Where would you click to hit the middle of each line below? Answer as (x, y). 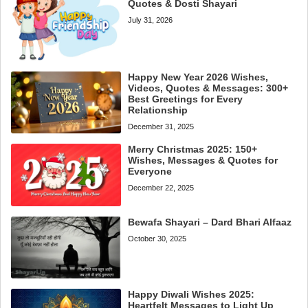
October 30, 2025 (157, 238)
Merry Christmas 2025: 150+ (193, 150)
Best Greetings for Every (186, 99)
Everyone (150, 172)
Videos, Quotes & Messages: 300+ (208, 88)
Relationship (158, 110)
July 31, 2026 (151, 20)
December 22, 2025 (161, 188)
